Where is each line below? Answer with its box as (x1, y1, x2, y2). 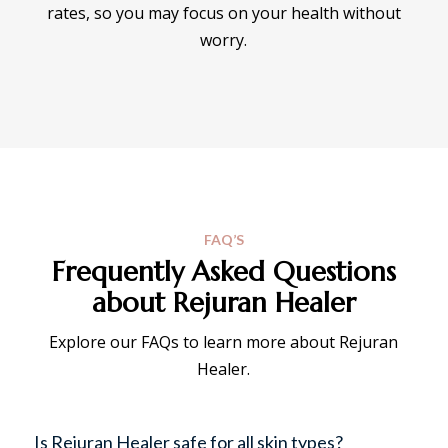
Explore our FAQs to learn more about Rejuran (49, 330, 399, 353)
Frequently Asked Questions (51, 254, 396, 289)
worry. (200, 28, 248, 51)
